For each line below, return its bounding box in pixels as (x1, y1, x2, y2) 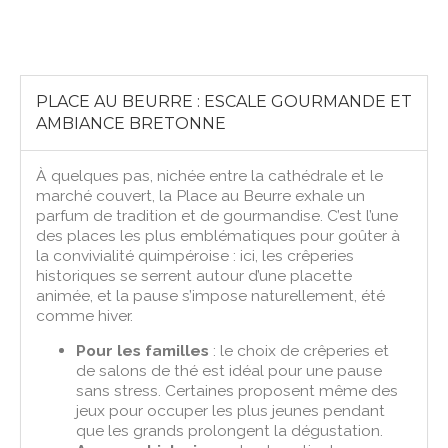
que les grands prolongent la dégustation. (76, 420, 384, 440)
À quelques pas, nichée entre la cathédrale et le (36, 165, 384, 185)
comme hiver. (36, 305, 134, 325)
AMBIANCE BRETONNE (36, 113, 227, 133)
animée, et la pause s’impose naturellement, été (36, 285, 386, 305)
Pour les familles (76, 340, 210, 360)
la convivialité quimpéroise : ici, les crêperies (36, 245, 355, 265)
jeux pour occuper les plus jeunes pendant (76, 400, 386, 420)
